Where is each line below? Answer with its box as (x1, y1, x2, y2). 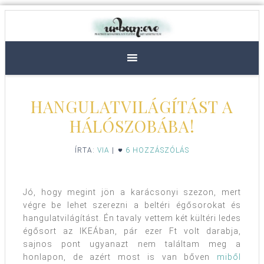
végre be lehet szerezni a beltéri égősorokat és (23, 200, 241, 210)
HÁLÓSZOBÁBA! (69, 115, 195, 137)
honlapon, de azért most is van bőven (23, 252, 217, 262)
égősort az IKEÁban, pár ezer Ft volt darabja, (23, 226, 241, 236)
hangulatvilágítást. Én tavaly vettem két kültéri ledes (23, 213, 241, 223)
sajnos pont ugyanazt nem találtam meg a (23, 239, 241, 249)
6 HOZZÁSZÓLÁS (126, 146, 189, 155)
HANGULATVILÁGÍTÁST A (31, 95, 233, 118)
